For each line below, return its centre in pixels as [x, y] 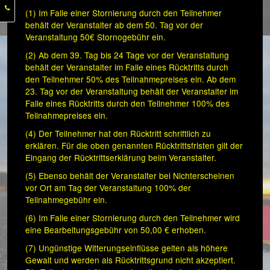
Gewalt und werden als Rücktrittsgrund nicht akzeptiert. [130, 260]
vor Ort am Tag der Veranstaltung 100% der [108, 188]
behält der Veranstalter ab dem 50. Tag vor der [114, 25]
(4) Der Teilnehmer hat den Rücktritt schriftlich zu [118, 133]
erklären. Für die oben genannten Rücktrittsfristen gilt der [134, 146]
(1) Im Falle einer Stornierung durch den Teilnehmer [124, 13]
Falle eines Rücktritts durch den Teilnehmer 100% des [127, 103]
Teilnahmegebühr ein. [67, 200]
